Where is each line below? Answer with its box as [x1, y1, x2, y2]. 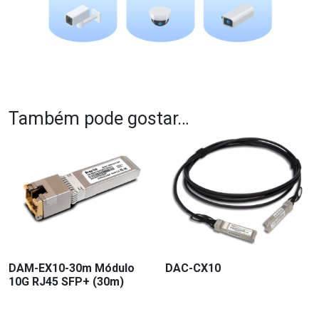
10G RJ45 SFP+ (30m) [9, 274, 124, 288]
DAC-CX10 [165, 261, 221, 275]
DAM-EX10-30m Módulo [9, 261, 135, 275]
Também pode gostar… [9, 108, 189, 130]
